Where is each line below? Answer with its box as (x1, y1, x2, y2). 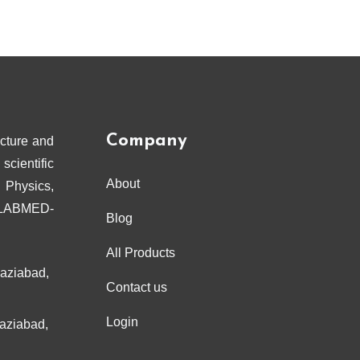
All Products (106, 245, 175, 260)
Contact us (106, 280, 167, 294)
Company (106, 131, 187, 150)
